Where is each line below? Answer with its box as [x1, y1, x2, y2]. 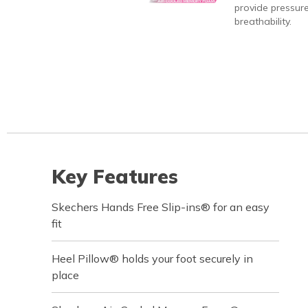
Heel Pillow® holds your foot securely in [52, 252, 253, 265]
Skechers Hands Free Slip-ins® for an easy [52, 200, 269, 214]
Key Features [52, 164, 178, 188]
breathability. [234, 15, 291, 27]
